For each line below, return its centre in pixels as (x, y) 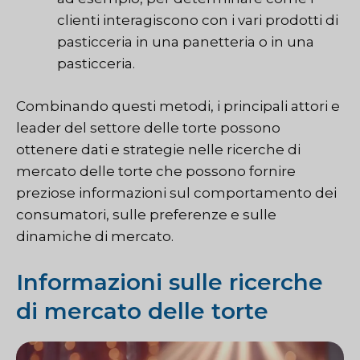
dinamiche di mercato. (95, 236)
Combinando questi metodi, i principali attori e (178, 106)
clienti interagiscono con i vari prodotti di (198, 20)
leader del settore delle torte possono (148, 127)
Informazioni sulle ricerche (170, 282)
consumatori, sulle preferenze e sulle (146, 214)
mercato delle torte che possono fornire (156, 171)
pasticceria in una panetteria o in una (186, 42)
